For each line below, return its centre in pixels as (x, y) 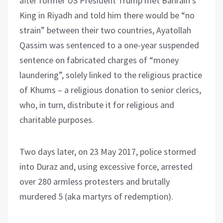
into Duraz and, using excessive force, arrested (106, 166)
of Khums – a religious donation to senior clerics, (110, 90)
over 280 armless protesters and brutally (95, 181)
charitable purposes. (57, 119)
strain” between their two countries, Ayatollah (105, 30)
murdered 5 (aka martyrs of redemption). (96, 196)
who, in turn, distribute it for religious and (97, 105)
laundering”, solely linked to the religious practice (111, 75)
